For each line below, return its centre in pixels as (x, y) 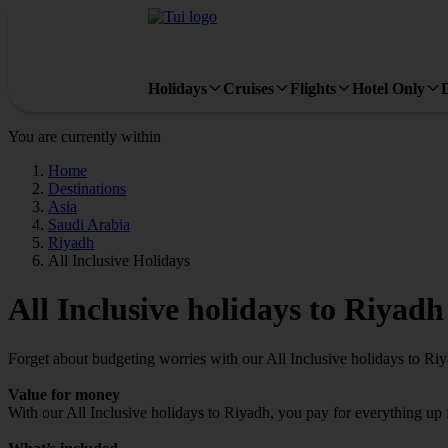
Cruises (248, 88)
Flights (313, 88)
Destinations (87, 188)
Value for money (64, 394)
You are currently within (84, 136)
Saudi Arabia (89, 224)
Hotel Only (388, 88)
